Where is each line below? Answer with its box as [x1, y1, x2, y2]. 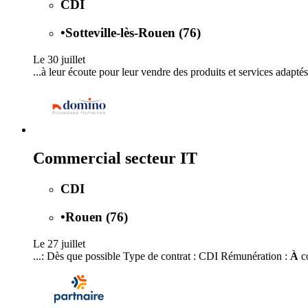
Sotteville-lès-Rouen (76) [65, 25, 201, 40]
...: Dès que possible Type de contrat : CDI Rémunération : [33, 250, 290, 262]
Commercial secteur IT [33, 149, 197, 168]
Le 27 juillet [33, 237, 85, 250]
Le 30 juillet [33, 53, 85, 65]
